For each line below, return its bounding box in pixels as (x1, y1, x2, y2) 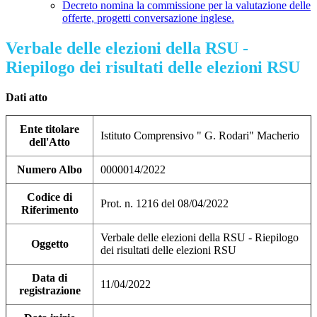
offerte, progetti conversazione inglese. (62, 12, 234, 25)
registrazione (18, 284, 81, 297)
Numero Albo (17, 163, 82, 176)
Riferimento (21, 204, 79, 217)
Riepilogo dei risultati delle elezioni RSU (6, 58, 300, 77)
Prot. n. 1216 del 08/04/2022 (100, 197, 229, 210)
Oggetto (30, 238, 69, 250)
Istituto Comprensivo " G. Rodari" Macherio (100, 129, 299, 142)
